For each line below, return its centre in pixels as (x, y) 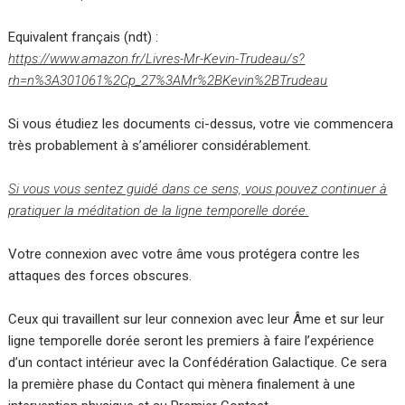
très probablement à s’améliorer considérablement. (160, 145)
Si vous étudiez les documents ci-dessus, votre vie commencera (201, 123)
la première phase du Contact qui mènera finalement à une (182, 384)
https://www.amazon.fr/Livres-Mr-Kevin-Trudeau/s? (157, 58)
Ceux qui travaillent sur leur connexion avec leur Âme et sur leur (197, 319)
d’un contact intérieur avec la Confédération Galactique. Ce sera (198, 362)
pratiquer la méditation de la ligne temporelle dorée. (159, 210)
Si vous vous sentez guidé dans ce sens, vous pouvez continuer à (198, 188)
